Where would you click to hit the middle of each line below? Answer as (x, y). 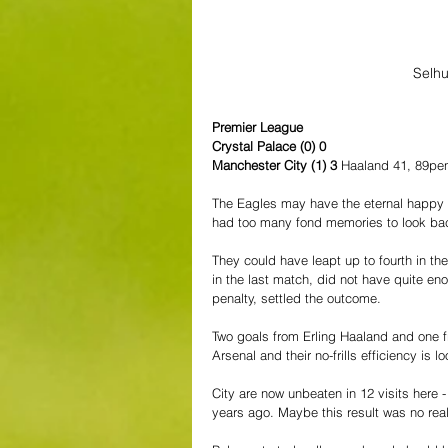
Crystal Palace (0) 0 (269, 146)
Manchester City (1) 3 (276, 165)
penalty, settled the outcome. (296, 298)
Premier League (257, 127)
